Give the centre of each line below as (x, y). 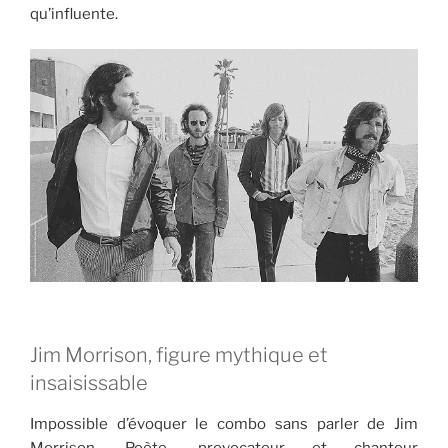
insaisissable (89, 383)
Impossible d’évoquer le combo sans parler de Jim (224, 424)
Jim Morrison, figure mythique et (179, 355)
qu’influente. (74, 14)
